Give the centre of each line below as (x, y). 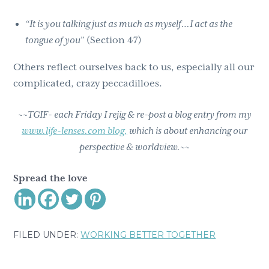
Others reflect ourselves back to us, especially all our (134, 68)
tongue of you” (55, 41)
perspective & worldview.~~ (134, 147)
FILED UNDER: (47, 234)
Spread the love (51, 178)
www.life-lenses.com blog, (74, 131)
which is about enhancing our (187, 131)
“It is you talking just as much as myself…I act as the (129, 24)
